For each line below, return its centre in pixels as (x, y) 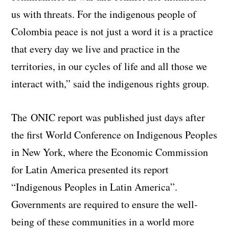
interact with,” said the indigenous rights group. (110, 83)
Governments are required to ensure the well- (105, 204)
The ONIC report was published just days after (108, 117)
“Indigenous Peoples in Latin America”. (95, 187)
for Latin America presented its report (90, 169)
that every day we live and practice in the (96, 49)
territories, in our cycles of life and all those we (109, 66)
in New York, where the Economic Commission (110, 152)
